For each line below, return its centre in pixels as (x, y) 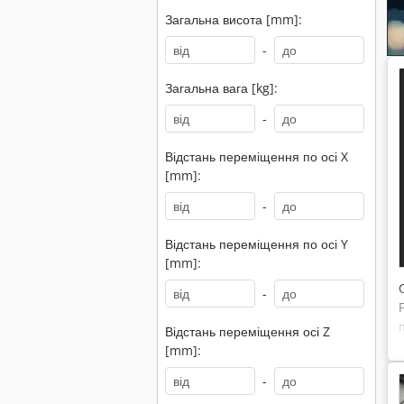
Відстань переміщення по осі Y (257, 244)
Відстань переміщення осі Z (248, 331)
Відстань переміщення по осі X (257, 156)
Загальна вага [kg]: (221, 88)
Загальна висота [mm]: (234, 19)
